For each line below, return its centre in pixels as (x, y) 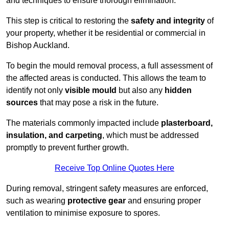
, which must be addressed (151, 135)
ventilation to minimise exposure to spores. (83, 213)
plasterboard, (187, 123)
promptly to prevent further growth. (67, 148)
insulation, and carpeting (54, 135)
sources (22, 103)
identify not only (36, 90)
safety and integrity (168, 21)
